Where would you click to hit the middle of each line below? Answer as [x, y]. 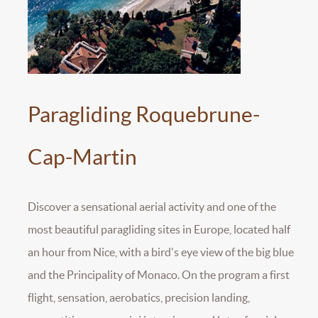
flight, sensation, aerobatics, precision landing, [139, 298]
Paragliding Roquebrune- [144, 115]
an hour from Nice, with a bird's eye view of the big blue [161, 252]
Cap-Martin [82, 157]
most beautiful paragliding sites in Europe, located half [159, 230]
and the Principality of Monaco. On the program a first [159, 275]
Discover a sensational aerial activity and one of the [152, 207]
